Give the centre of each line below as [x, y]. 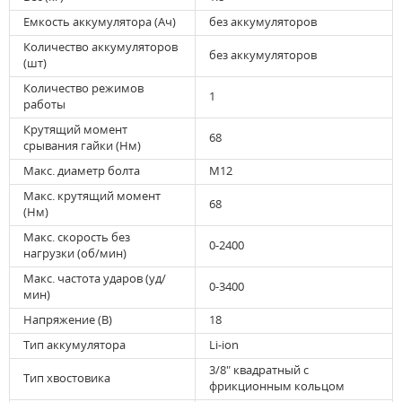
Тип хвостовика [67, 378]
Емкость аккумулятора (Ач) [100, 22]
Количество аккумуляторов [100, 47]
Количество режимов [83, 88]
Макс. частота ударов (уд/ [95, 279]
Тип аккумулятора [74, 345]
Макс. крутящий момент [92, 196]
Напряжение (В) [68, 320]
